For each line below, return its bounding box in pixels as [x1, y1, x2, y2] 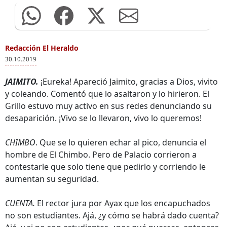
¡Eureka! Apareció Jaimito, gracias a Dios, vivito [39, 76, 218, 87]
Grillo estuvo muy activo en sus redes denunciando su [5, 100, 212, 111]
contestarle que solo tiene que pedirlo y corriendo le [5, 161, 206, 172]
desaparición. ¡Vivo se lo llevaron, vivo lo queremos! [5, 112, 202, 124]
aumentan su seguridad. [5, 173, 99, 184]
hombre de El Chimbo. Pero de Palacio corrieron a [5, 149, 197, 160]
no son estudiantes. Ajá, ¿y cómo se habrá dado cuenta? [5, 210, 219, 221]
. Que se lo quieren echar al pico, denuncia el [35, 137, 206, 148]
